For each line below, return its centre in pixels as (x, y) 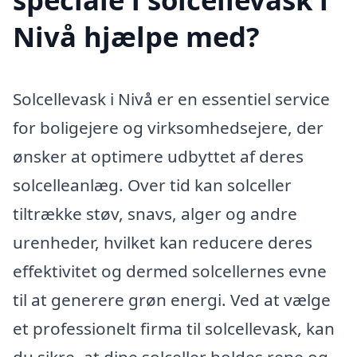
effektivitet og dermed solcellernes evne (170, 271)
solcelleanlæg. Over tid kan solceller (152, 184)
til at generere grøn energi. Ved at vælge (172, 299)
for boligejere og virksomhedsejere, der (168, 127)
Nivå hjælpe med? (136, 36)
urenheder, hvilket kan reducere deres (163, 242)
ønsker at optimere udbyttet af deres (158, 156)
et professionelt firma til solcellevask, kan (174, 328)
